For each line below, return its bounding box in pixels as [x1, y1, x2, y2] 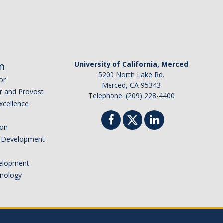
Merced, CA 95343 [102, 80, 161, 90]
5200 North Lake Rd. [98, 70, 164, 80]
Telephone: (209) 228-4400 [88, 91, 175, 101]
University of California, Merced [74, 59, 188, 69]
